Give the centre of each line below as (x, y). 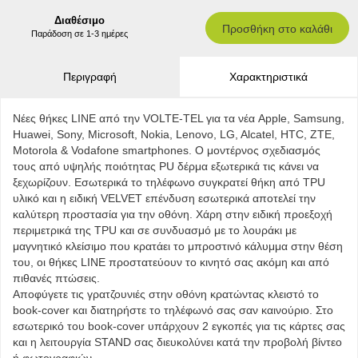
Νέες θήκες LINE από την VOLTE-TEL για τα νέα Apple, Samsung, (179, 118)
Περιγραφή (89, 77)
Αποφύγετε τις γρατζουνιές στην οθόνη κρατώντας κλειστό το (166, 294)
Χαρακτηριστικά (268, 77)
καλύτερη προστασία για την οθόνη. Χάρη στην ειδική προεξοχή (173, 214)
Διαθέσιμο (80, 20)
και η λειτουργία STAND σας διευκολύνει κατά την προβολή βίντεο (177, 342)
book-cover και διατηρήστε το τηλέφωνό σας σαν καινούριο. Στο (173, 310)
